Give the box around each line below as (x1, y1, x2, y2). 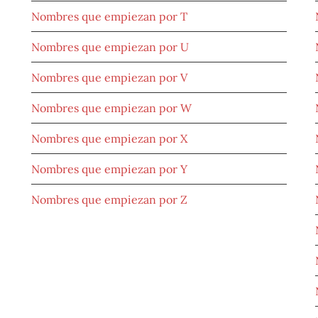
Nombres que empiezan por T (31, 9, 187, 24)
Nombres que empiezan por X (31, 131, 187, 146)
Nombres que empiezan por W (31, 101, 192, 116)
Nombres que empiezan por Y (31, 162, 187, 177)
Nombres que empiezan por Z (31, 192, 187, 207)
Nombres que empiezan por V (31, 70, 187, 85)
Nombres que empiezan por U (31, 40, 189, 55)
